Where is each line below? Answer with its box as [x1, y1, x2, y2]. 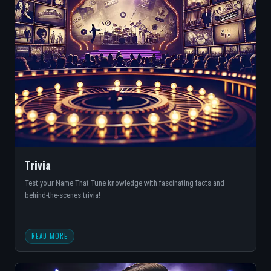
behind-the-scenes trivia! [25, 191, 100, 200]
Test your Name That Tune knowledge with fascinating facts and [25, 178, 224, 188]
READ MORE [31, 231, 68, 241]
